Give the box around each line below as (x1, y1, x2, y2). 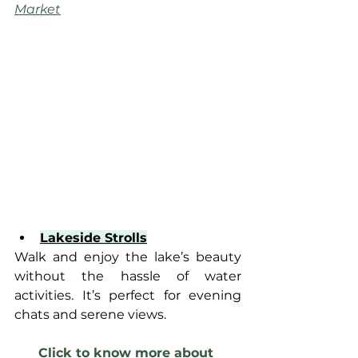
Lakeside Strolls (40, 229, 147, 245)
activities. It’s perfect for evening (14, 287, 241, 303)
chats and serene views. (14, 306, 166, 322)
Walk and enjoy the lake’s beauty (14, 249, 241, 265)
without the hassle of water (14, 268, 241, 284)
